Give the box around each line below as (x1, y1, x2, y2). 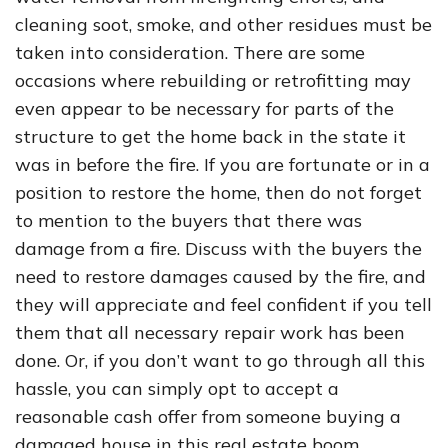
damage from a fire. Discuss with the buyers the (15, 237, 422, 260)
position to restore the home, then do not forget (15, 181, 422, 204)
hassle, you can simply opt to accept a (15, 377, 339, 400)
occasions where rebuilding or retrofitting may (15, 69, 411, 92)
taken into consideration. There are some (15, 41, 365, 64)
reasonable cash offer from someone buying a (15, 405, 401, 428)
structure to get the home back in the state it (15, 125, 406, 148)
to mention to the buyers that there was (15, 209, 362, 232)
